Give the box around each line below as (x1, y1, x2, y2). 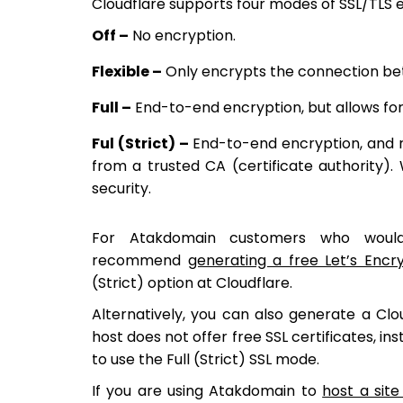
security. (92, 178, 151, 200)
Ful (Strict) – (92, 133, 189, 155)
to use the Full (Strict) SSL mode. (92, 349, 319, 371)
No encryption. (129, 25, 236, 47)
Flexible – (92, 61, 162, 83)
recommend (92, 250, 188, 272)
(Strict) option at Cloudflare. (92, 273, 292, 294)
